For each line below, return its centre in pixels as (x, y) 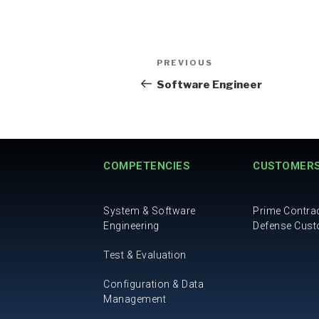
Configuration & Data (153, 284)
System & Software (150, 210)
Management (135, 299)
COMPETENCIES (146, 166)
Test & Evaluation (145, 255)
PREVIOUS (185, 62)
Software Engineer (209, 84)
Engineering (131, 225)
